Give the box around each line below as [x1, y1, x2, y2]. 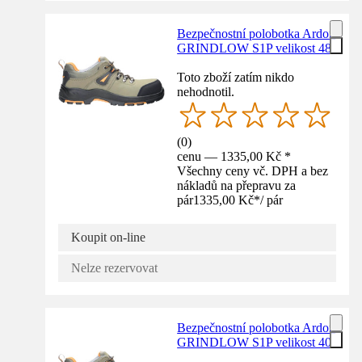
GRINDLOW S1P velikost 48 [177, 40, 332, 55]
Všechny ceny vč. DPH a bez [177, 164, 329, 179]
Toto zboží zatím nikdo [177, 69, 295, 84]
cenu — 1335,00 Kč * [177, 149, 292, 164]
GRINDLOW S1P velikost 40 [177, 335, 332, 350]
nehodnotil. [177, 84, 235, 99]
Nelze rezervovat [71, 261, 158, 276]
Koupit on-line [71, 230, 145, 245]
